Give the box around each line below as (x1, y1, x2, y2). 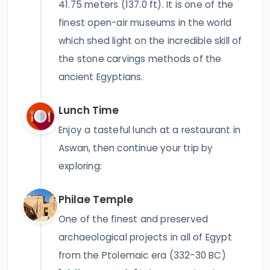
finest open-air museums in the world (58, 16, 232, 29)
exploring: (58, 160, 102, 172)
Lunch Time (58, 103, 119, 118)
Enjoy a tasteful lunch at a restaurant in (58, 124, 241, 136)
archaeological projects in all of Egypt (58, 231, 232, 243)
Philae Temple (58, 192, 133, 207)
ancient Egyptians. (58, 71, 143, 83)
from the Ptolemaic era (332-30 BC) (58, 249, 226, 262)
